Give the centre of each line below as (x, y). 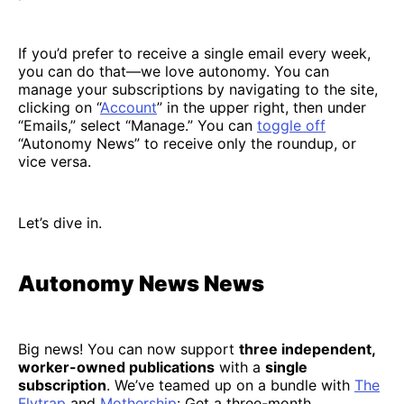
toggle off (291, 125)
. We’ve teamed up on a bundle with (230, 385)
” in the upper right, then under (262, 107)
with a (240, 367)
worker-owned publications (116, 367)
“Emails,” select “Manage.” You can (138, 125)
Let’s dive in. (60, 222)
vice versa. (55, 161)
